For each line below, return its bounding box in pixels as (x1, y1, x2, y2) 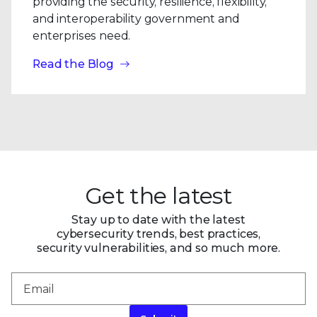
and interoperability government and (33, 12, 240, 25)
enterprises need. (33, 29, 131, 42)
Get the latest (84, 182, 233, 209)
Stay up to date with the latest (71, 213, 246, 226)
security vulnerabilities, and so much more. (36, 241, 281, 255)
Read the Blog (33, 57, 114, 71)
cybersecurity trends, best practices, (56, 227, 261, 241)
